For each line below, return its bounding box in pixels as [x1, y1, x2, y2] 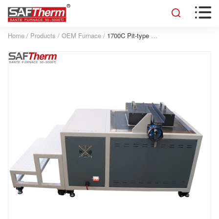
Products [30, 31, 56, 41]
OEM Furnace [62, 31, 101, 41]
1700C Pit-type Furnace [107, 31, 151, 41]
